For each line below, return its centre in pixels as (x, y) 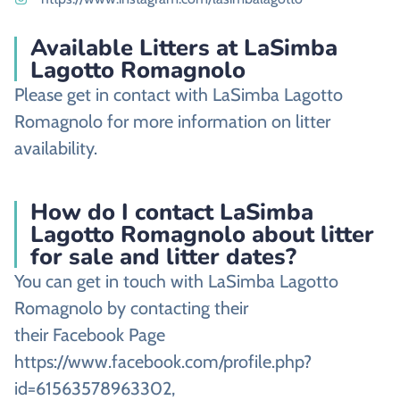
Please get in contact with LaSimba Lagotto (179, 95)
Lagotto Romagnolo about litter (202, 235)
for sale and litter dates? (163, 257)
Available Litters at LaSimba (184, 48)
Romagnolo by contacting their (131, 308)
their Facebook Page (90, 335)
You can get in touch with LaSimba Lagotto (176, 282)
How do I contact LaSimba (172, 212)
